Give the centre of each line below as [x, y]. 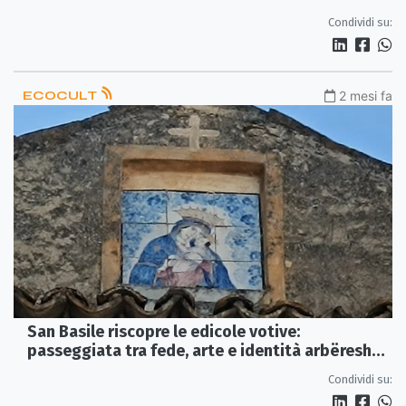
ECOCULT [61, 95]
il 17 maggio [72, 370]
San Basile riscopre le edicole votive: [164, 332]
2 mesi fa [366, 95]
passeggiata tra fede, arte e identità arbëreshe [204, 351]
